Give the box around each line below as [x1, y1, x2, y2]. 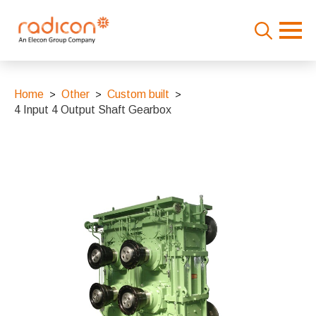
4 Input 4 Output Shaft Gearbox [14, 104, 171, 116]
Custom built [107, 88, 169, 100]
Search [247, 46, 279, 58]
